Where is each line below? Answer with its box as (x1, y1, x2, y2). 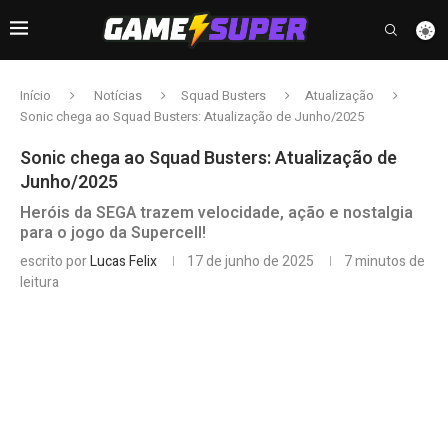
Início (20, 86, 51, 105)
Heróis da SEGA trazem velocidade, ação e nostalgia (20, 201, 413, 225)
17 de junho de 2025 (187, 251, 314, 272)
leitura (20, 272, 59, 293)
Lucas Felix (90, 251, 157, 272)
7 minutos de (344, 251, 425, 272)
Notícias (94, 86, 142, 105)
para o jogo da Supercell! (20, 221, 206, 245)
